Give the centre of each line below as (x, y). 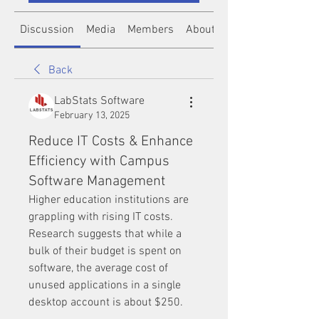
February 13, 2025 (92, 116)
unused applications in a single (105, 286)
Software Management (97, 182)
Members (150, 30)
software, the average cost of (98, 268)
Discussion (47, 30)
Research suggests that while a (105, 234)
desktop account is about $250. (107, 303)
